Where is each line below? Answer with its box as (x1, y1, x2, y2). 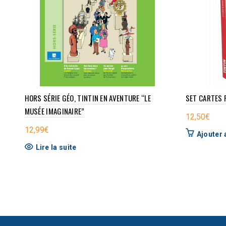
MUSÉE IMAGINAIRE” (24, 105, 85, 117)
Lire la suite (35, 143, 77, 152)
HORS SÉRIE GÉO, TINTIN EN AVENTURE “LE (24, 92, 151, 104)
